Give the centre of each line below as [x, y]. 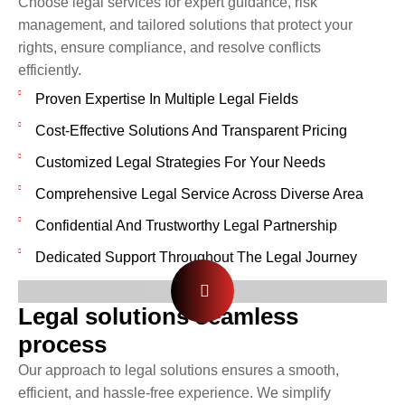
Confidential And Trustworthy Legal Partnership [186, 225]
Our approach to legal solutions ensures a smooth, [179, 370]
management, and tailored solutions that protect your [185, 24]
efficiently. [50, 70]
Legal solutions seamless [158, 316]
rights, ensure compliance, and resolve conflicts [170, 47]
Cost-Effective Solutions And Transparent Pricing [191, 130]
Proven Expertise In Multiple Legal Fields [166, 99]
